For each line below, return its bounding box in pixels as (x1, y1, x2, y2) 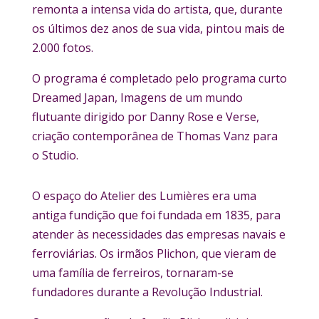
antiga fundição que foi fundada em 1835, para (31, 206, 281, 223)
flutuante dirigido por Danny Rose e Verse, (31, 108, 259, 125)
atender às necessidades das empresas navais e (31, 226, 286, 242)
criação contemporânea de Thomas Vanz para (31, 127, 278, 144)
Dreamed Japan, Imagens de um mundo (31, 89, 243, 105)
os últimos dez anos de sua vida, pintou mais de (31, 20, 285, 36)
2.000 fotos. (31, 39, 93, 56)
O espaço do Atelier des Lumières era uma (31, 187, 256, 204)
